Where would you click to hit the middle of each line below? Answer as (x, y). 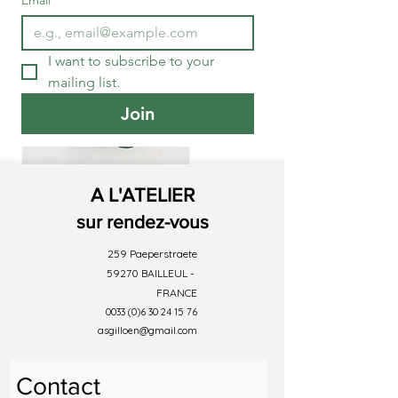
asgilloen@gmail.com (147, 330)
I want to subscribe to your (131, 61)
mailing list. (84, 82)
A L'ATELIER (142, 195)
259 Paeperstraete (152, 254)
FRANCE (177, 293)
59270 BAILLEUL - (152, 273)
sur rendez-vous (142, 222)
